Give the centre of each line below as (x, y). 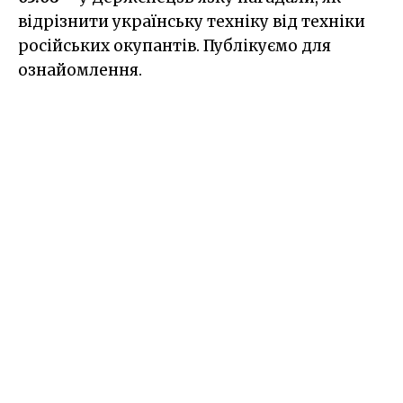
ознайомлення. (80, 70)
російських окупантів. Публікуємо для (175, 45)
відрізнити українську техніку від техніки (192, 21)
